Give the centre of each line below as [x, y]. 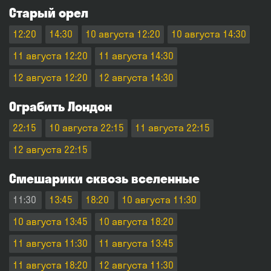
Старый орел [49, 13]
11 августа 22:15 [172, 128]
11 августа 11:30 [50, 243]
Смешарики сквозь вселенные [104, 178]
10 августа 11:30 [159, 200]
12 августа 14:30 [136, 77]
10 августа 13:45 [50, 221]
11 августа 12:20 [50, 56]
